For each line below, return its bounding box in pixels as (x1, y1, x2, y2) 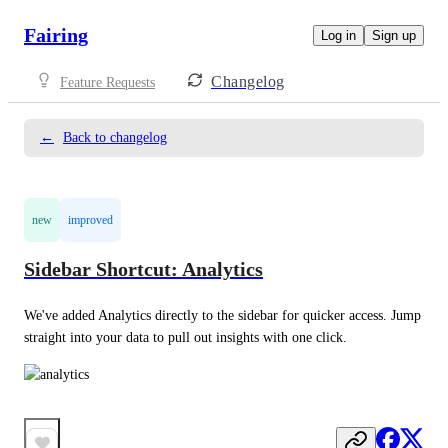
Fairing (24, 23, 88, 46)
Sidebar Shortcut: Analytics (24, 258, 263, 281)
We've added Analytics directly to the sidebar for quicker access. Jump (24, 307, 421, 323)
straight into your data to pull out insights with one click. (24, 329, 347, 345)
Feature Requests (60, 75, 155, 90)
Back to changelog (63, 130, 167, 145)
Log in (321, 27, 356, 43)
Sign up (372, 27, 416, 43)
